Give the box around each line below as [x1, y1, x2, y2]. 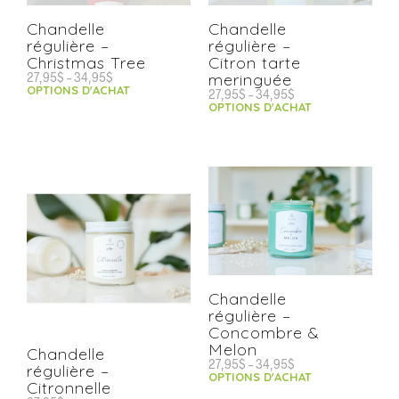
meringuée [208, 69, 292, 90]
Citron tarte [208, 53, 301, 73]
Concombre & [208, 322, 320, 344]
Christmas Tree [27, 53, 146, 73]
